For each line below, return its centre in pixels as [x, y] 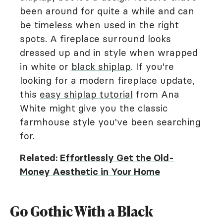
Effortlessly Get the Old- [117, 158]
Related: [40, 158]
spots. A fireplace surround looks [95, 39]
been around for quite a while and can [107, 11]
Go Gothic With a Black [81, 211]
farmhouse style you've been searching [110, 122]
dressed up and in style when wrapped [109, 53]
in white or [46, 67]
